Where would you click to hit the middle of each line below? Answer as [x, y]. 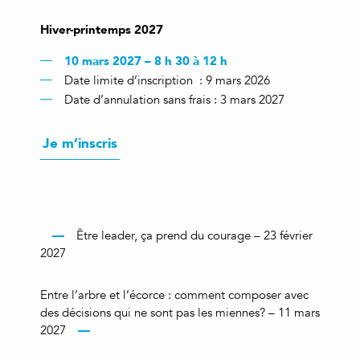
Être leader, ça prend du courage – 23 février [194, 235]
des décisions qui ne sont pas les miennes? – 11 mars [180, 312]
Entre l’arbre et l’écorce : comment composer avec [174, 295]
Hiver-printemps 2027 [102, 30]
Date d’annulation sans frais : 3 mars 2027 [174, 100]
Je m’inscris [80, 143]
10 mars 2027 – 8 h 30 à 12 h [146, 61]
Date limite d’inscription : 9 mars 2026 [167, 81]
